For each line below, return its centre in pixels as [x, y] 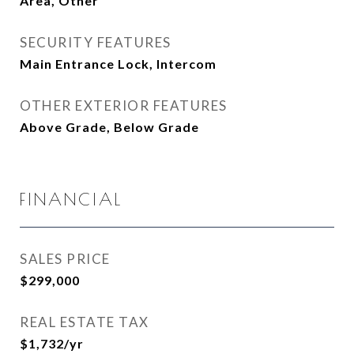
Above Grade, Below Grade [109, 127]
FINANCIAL [71, 199]
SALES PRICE [65, 259]
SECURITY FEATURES [96, 42]
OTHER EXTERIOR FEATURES [124, 105]
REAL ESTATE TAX [85, 322]
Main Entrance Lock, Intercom [118, 64]
